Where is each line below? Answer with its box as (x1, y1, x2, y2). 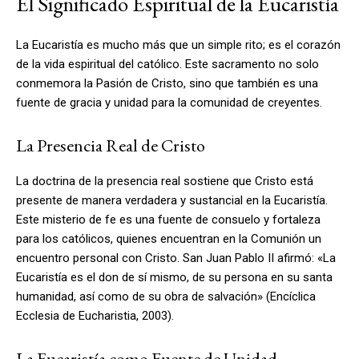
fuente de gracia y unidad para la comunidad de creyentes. (16, 95, 322, 110)
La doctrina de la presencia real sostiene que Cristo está (16, 173, 313, 188)
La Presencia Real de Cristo (16, 133, 205, 157)
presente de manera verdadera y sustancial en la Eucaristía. (16, 192, 328, 208)
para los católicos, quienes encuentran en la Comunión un (16, 231, 321, 246)
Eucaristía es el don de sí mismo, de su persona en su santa (16, 269, 333, 284)
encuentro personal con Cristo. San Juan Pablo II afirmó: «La (16, 250, 336, 265)
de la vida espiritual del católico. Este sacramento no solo (16, 56, 319, 71)
